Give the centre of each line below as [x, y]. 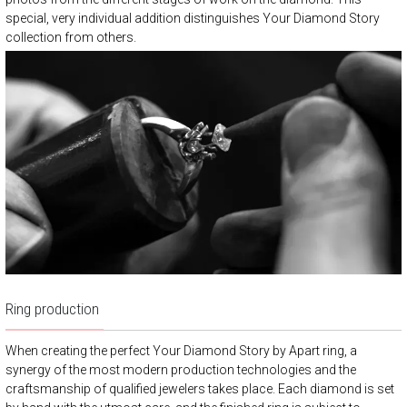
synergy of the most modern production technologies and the [181, 369]
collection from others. [71, 37]
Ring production [52, 308]
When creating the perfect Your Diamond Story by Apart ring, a [181, 350]
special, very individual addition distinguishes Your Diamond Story [193, 18]
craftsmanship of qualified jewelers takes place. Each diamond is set [200, 388]
